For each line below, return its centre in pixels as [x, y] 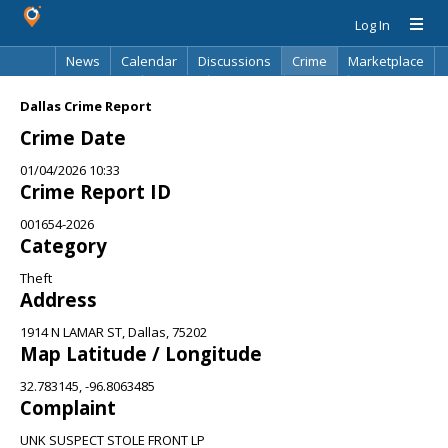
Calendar [149, 61]
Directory [246, 89]
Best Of [175, 89]
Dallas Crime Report [86, 106]
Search [316, 89]
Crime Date [73, 137]
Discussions [234, 61]
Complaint [68, 407]
